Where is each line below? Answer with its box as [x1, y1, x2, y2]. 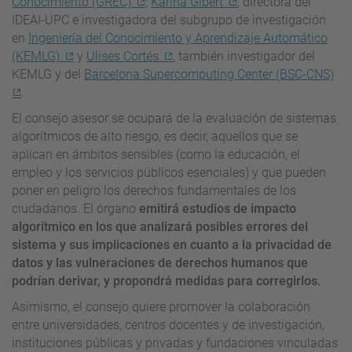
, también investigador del [173, 48, 315, 64]
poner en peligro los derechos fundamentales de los [12, 182, 296, 198]
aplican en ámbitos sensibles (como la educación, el [12, 146, 300, 162]
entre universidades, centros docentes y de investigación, [12, 317, 324, 332]
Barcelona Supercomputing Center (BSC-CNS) [84, 66, 334, 82]
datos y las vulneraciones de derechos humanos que [12, 255, 308, 270]
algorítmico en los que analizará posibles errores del [12, 218, 308, 234]
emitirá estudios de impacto [139, 200, 296, 216]
